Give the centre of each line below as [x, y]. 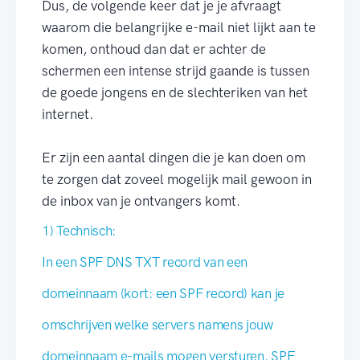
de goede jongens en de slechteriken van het [175, 92]
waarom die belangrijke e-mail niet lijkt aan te [179, 27]
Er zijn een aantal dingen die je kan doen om [174, 157]
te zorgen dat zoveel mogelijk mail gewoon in [177, 179]
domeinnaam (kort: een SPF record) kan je [164, 293]
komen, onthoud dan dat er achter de [154, 49]
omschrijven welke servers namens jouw [157, 325]
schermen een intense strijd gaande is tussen [176, 71]
